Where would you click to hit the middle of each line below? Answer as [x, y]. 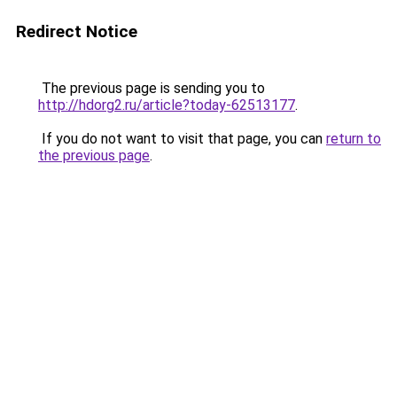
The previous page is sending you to [152, 88]
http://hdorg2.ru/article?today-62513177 [167, 105]
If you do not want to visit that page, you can [182, 139]
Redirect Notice [77, 31]
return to [354, 139]
